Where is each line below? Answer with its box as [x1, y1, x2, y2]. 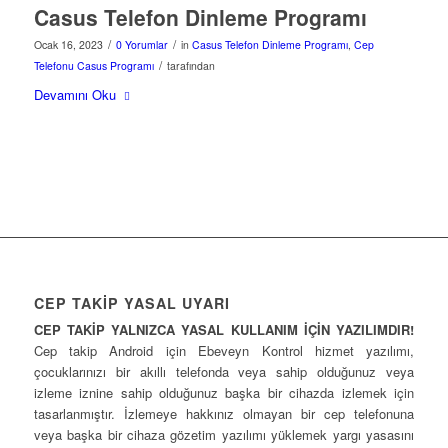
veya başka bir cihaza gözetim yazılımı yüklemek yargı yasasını [33, 424, 415, 444]
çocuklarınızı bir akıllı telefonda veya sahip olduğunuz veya [33, 361, 415, 381]
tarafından [166, 58, 215, 74]
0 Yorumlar [115, 37, 168, 53]
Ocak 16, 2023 [33, 37, 103, 53]
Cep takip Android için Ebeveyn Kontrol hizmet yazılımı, [33, 340, 415, 360]
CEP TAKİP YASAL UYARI [33, 292, 230, 313]
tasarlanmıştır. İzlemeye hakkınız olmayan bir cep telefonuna [33, 403, 415, 423]
